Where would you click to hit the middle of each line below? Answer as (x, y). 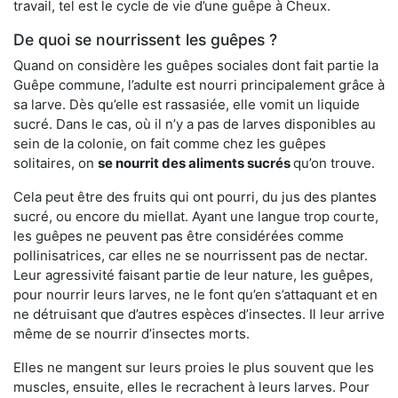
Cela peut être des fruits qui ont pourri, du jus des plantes (195, 196)
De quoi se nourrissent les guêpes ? (145, 39)
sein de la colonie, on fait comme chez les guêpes (170, 143)
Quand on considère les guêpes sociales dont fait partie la (196, 65)
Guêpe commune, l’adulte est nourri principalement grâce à (199, 84)
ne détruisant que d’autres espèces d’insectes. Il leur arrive (199, 314)
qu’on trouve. (334, 163)
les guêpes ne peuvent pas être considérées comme (179, 235)
